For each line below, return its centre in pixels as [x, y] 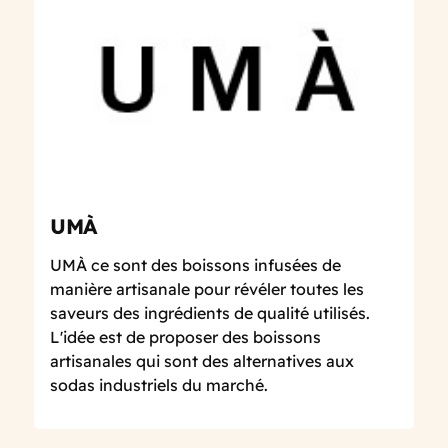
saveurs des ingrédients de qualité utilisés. [210, 313]
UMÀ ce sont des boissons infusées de [195, 265]
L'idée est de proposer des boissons [185, 337]
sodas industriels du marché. [159, 385]
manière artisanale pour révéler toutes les [207, 289]
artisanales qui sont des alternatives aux [202, 361]
